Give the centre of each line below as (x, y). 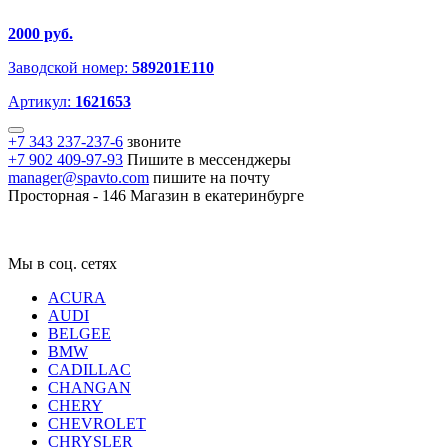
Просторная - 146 (67, 195)
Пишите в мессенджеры (209, 159)
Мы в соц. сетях (62, 263)
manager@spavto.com (78, 177)
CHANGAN (89, 387)
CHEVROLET (97, 423)
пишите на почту (211, 177)
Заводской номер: (70, 67)
